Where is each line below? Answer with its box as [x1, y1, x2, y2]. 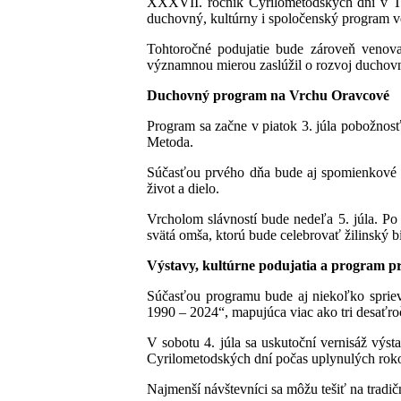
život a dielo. [147, 180, 219, 196]
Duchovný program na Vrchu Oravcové [147, 87, 389, 103]
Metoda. [147, 133, 200, 149]
